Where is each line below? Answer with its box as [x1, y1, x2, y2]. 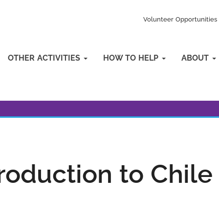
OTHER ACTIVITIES [8, 53, 83, 63]
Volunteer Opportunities [143, 16, 217, 23]
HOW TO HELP [103, 53, 161, 63]
